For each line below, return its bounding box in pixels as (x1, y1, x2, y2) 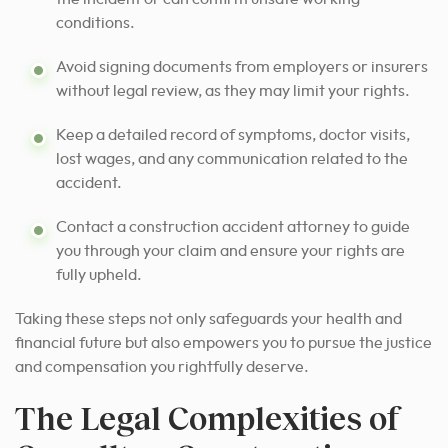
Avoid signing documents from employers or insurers (56, 58, 428, 75)
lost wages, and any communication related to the (56, 150, 408, 167)
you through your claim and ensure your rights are (56, 242, 405, 259)
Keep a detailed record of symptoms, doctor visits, (56, 126, 410, 143)
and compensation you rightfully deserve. (15, 358, 309, 375)
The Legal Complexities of (15, 397, 399, 437)
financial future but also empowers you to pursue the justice (15, 334, 432, 351)
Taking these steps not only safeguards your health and (15, 310, 402, 327)
